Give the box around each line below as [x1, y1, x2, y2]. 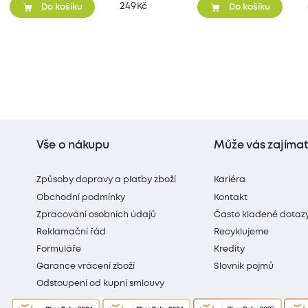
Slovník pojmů [214, 263, 274, 271]
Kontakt [214, 193, 248, 201]
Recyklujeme [214, 228, 269, 236]
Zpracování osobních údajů [36, 210, 157, 219]
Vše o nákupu [36, 140, 109, 151]
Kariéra [214, 176, 246, 184]
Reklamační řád [36, 228, 107, 236]
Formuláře [36, 245, 82, 254]
